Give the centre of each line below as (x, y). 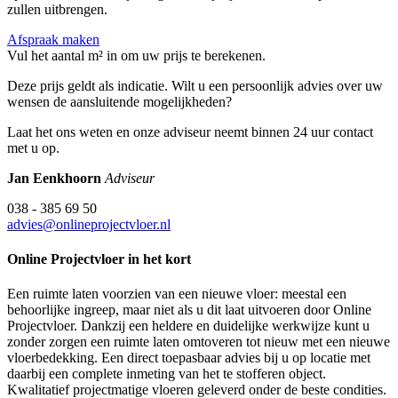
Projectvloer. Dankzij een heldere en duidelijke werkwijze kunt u (188, 326)
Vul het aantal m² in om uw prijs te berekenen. (136, 55)
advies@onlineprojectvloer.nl (89, 224)
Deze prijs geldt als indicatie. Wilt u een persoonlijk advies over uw (195, 85)
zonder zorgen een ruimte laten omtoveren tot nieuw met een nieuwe (199, 342)
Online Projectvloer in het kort (99, 259)
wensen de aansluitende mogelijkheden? (119, 101)
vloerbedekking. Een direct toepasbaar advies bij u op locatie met (189, 358)
